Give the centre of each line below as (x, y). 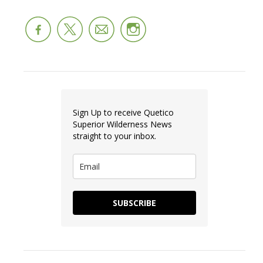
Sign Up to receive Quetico (123, 113)
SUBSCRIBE (134, 203)
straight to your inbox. (114, 136)
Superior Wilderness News (122, 124)
